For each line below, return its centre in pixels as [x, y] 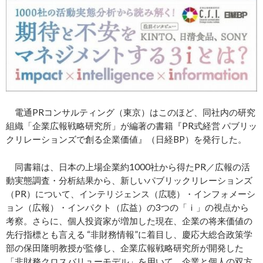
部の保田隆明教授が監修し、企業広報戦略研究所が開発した [125, 247]
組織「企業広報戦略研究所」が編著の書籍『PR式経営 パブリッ [131, 125]
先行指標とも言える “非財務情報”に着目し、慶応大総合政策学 [129, 234]
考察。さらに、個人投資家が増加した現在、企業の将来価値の [129, 220]
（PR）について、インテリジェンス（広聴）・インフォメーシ [131, 193]
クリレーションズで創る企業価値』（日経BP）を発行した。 [126, 139]
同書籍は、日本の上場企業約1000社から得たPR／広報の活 [128, 166]
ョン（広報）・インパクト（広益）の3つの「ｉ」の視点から [127, 207]
